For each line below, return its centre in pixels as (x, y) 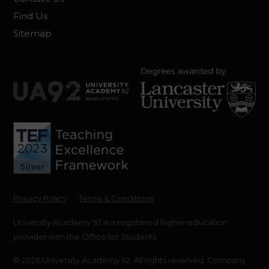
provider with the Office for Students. (86, 237)
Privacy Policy (40, 198)
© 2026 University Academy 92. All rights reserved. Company (130, 260)
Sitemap (33, 33)
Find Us (31, 16)
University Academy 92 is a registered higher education (121, 222)
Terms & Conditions (116, 198)
